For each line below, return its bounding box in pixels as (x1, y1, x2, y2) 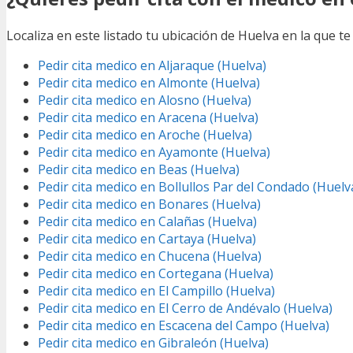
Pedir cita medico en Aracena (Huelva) (38, 109, 258, 127)
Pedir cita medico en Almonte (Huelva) (38, 74, 260, 92)
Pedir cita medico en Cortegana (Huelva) (38, 265, 273, 283)
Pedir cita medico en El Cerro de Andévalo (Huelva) (38, 299, 333, 318)
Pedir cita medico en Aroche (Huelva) (38, 126, 252, 144)
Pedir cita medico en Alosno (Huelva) (38, 91, 251, 110)
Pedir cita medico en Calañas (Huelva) (38, 213, 257, 231)
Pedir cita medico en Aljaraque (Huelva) (38, 57, 266, 75)
